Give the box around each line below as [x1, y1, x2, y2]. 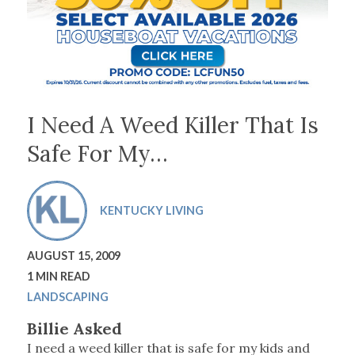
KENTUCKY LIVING [99, 204, 204, 218]
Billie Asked [26, 319, 122, 339]
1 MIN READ [26, 269, 90, 284]
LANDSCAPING [26, 290, 109, 304]
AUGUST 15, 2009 [26, 249, 120, 263]
